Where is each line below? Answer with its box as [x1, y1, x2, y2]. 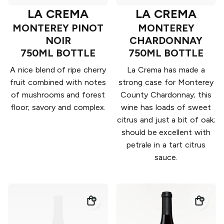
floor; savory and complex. [10, 102, 105, 112]
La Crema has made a [127, 65, 205, 75]
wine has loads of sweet [121, 102, 211, 112]
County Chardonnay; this [120, 90, 211, 100]
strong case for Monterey [118, 77, 213, 87]
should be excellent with [121, 127, 211, 137]
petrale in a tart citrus [126, 140, 205, 150]
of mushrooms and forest [10, 90, 105, 100]
